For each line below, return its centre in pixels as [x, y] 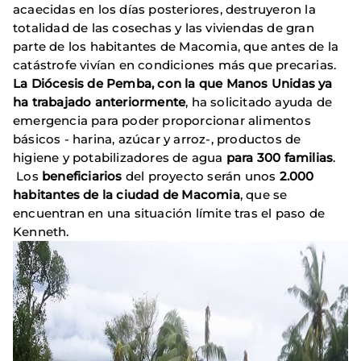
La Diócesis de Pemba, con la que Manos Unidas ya [173, 83]
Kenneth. [41, 231]
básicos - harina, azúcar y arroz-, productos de [157, 139]
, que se [263, 194]
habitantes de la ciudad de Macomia [127, 194]
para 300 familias [280, 157]
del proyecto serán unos [201, 176]
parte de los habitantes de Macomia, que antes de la [176, 46]
